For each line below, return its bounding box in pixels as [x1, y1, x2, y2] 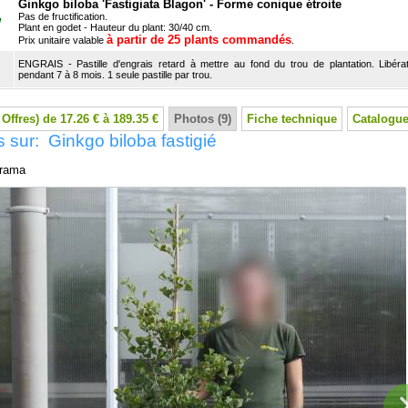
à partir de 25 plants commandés [107, 33, 291, 46]
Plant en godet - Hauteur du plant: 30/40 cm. [18, 22, 212, 33]
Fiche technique [247, 112, 337, 126]
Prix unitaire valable [18, 35, 107, 46]
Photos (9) [174, 112, 231, 126]
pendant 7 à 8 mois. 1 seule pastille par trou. [18, 69, 212, 80]
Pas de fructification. [18, 11, 107, 22]
